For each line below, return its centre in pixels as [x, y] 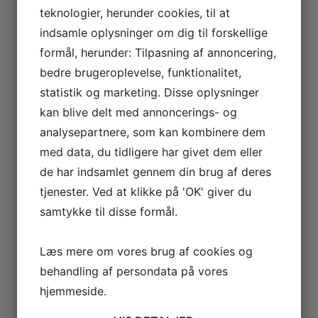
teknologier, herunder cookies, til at [135, 12]
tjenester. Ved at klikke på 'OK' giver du [146, 191]
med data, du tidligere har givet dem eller [151, 152]
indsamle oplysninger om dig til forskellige [154, 32]
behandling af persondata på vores [134, 271]
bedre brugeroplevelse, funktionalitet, [141, 72]
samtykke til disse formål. [109, 211]
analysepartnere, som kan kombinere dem [153, 132]
